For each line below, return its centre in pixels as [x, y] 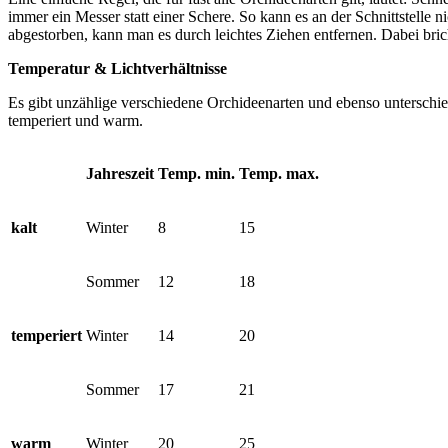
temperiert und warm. [75, 120]
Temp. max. [279, 173]
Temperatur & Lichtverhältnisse [117, 68]
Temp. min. [196, 173]
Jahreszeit [120, 173]
